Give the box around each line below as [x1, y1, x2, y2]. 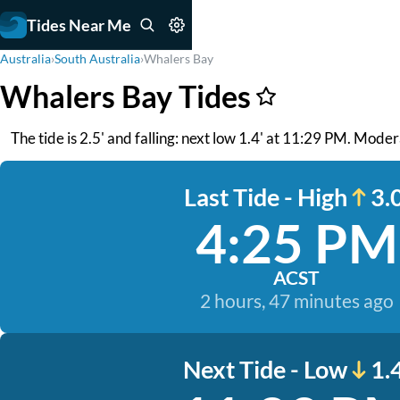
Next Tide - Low [183, 354, 347, 384]
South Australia [54, 51, 140, 66]
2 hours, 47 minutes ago [199, 289, 394, 312]
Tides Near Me [27, 14, 131, 35]
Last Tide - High [183, 182, 347, 212]
